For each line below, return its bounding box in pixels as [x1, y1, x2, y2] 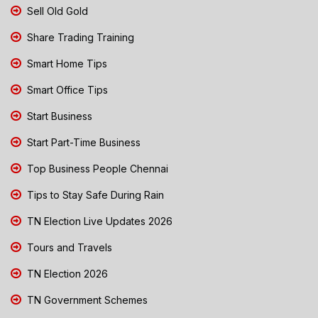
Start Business [24, 109, 92, 122]
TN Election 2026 [24, 267, 108, 280]
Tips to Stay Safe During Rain [24, 188, 164, 201]
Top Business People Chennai [24, 162, 168, 175]
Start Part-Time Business [24, 136, 141, 148]
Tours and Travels [24, 241, 112, 253]
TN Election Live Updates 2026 [24, 214, 172, 227]
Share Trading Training [24, 31, 134, 43]
